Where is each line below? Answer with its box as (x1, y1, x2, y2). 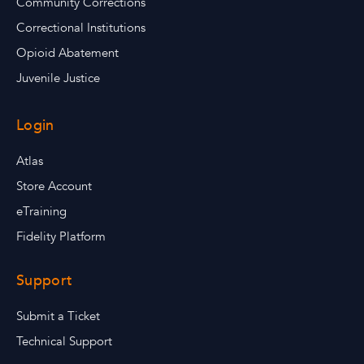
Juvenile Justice (16, 70, 100, 87)
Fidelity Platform (16, 228, 106, 245)
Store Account (16, 178, 92, 195)
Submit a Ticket (16, 308, 100, 325)
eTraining (16, 203, 67, 220)
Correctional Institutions (16, 19, 145, 37)
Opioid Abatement (16, 45, 119, 62)
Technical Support (16, 333, 112, 350)
